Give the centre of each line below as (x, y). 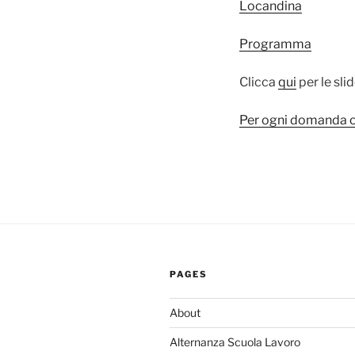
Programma (275, 44)
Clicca (259, 82)
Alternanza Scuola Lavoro (235, 342)
